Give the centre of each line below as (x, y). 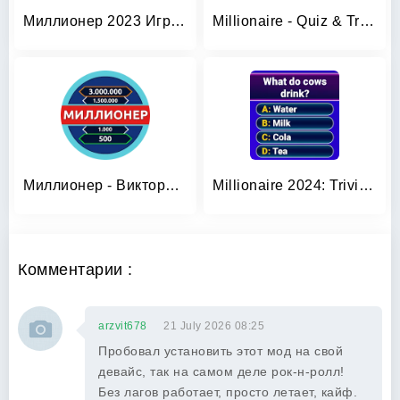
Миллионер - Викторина (172, 185)
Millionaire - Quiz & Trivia (367, 21)
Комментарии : (75, 270)
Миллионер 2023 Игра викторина (178, 21)
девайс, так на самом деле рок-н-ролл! (221, 371)
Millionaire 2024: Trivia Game (366, 185)
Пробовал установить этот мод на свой (221, 351)
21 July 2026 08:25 (214, 326)
